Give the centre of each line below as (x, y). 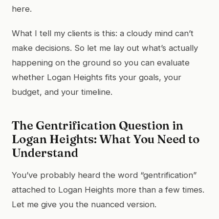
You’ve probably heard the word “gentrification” (104, 175)
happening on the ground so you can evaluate (101, 62)
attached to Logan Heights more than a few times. (108, 189)
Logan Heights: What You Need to (106, 139)
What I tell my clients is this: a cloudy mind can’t (103, 33)
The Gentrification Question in (98, 125)
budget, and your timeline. (62, 92)
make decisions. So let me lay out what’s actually (105, 48)
